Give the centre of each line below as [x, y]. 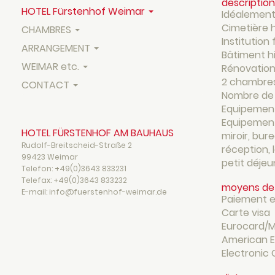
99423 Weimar [50, 157]
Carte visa [246, 213]
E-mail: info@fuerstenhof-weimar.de [94, 192]
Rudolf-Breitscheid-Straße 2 [77, 145]
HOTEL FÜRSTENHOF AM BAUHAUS [98, 133]
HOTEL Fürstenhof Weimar [84, 11]
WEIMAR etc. [52, 66]
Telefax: [37, 180]
